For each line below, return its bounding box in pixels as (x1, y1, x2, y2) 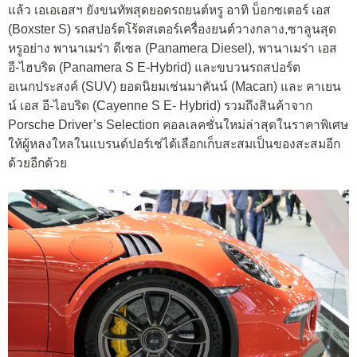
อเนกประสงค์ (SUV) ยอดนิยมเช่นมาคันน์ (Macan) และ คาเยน (8, 79, 341, 93)
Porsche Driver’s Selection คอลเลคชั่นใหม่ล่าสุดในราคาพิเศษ (8, 117, 348, 131)
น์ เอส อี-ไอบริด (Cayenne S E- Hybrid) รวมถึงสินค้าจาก (8, 98, 312, 112)
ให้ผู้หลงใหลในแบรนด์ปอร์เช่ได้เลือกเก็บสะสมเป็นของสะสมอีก (8, 136, 340, 151)
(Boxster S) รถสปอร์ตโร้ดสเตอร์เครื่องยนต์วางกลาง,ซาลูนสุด (8, 22, 336, 36)
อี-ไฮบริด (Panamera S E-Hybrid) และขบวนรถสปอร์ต (8, 60, 300, 74)
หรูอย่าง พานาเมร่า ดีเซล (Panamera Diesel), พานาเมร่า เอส (8, 41, 337, 55)
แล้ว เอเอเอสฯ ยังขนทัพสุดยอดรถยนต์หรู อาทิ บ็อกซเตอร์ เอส (8, 2, 331, 17)
